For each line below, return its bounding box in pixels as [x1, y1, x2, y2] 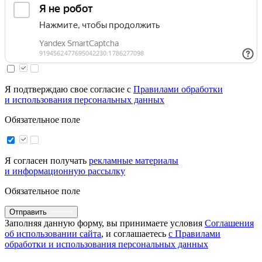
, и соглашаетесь [101, 228, 168, 239]
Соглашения [205, 218, 254, 228]
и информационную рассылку [5, 166, 125, 176]
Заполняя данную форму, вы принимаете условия [5, 218, 205, 228]
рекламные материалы [89, 155, 178, 166]
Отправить [9, 207, 47, 216]
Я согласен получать [5, 155, 89, 166]
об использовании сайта [5, 228, 101, 239]
